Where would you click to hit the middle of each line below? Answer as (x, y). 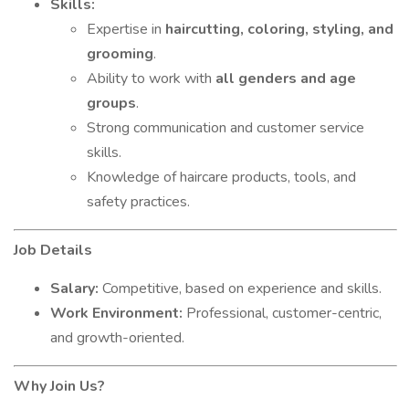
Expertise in (126, 29)
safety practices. (138, 202)
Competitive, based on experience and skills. (240, 288)
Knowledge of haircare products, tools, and (221, 177)
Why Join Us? (59, 386)
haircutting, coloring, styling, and (279, 29)
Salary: (74, 288)
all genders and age (286, 79)
